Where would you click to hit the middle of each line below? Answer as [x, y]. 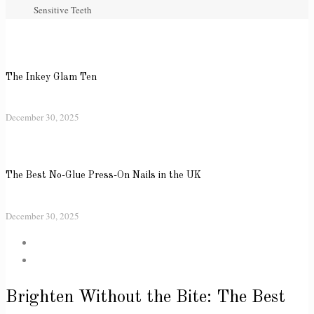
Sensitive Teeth [63, 10]
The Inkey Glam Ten [51, 77]
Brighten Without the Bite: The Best [145, 298]
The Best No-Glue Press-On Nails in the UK [103, 176]
